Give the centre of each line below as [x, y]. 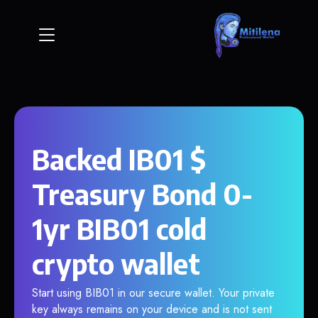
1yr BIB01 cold [119, 229]
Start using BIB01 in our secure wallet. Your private [153, 293]
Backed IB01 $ [119, 159]
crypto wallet [116, 263]
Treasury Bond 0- [142, 194]
